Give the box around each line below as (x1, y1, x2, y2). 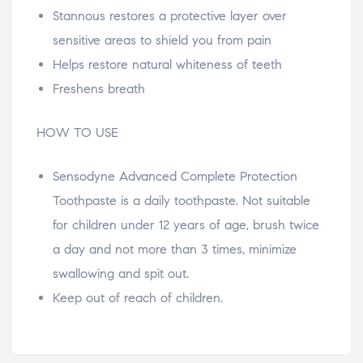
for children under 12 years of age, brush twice (53, 217, 319, 233)
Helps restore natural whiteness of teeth (53, 57, 282, 73)
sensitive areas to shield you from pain (53, 32, 271, 49)
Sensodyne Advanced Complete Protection (53, 169, 297, 185)
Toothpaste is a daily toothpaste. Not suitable (53, 193, 310, 209)
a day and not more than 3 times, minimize (53, 241, 297, 258)
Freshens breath (53, 81, 145, 97)
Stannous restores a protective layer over (53, 8, 287, 24)
